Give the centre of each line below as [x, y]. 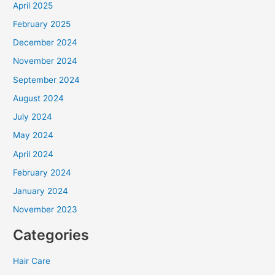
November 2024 [45, 61]
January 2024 [41, 191]
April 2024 [33, 154]
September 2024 [47, 79]
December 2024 [45, 43]
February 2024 [42, 172]
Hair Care [32, 261]
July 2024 [33, 117]
